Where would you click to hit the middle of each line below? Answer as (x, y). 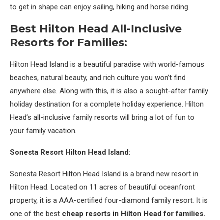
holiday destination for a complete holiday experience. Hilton (107, 104)
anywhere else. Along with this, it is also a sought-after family (109, 91)
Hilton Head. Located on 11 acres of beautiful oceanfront (102, 187)
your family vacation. (43, 131)
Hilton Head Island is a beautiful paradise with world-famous (107, 64)
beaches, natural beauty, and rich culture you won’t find (98, 78)
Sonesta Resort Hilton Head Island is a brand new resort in (104, 174)
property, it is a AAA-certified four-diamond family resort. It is (109, 200)
